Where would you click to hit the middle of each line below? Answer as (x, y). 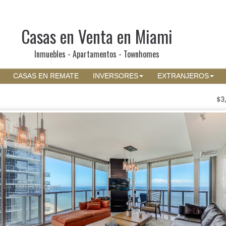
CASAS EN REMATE (46, 76)
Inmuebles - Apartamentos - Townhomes (97, 54)
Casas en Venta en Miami (97, 36)
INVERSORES (116, 76)
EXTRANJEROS (183, 76)
